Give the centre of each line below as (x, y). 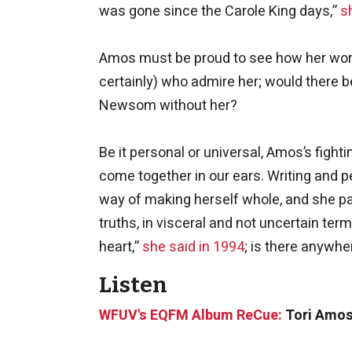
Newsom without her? (168, 105)
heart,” (121, 247)
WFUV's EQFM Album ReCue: (191, 315)
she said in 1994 (193, 247)
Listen (133, 284)
